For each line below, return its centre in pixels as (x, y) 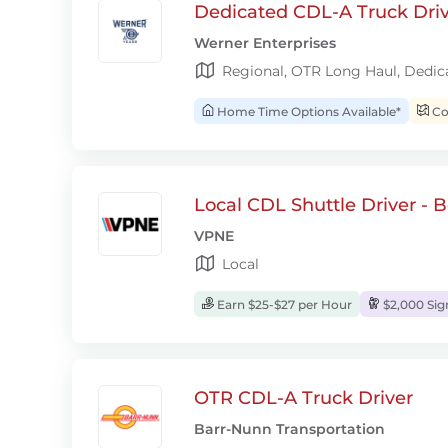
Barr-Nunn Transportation (289, 429)
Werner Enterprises (265, 43)
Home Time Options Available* (307, 111)
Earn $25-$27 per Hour (283, 304)
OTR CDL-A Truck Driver (303, 398)
